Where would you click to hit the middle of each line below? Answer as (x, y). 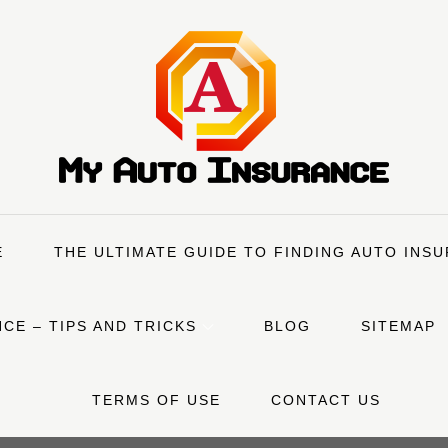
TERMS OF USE (156, 400)
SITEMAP (398, 326)
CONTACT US (326, 400)
